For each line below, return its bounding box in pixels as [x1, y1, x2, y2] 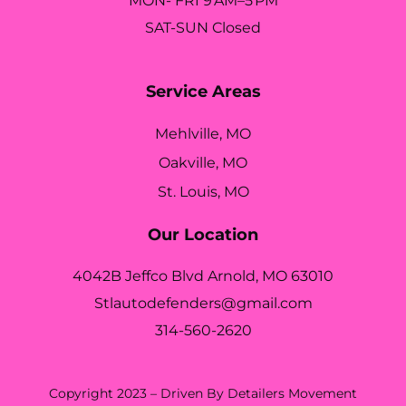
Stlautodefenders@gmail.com [93, 294, 313, 312]
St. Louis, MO [157, 182, 249, 200]
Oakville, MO [159, 153, 247, 171]
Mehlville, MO [155, 124, 251, 142]
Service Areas [145, 81, 261, 101]
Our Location [148, 224, 258, 245]
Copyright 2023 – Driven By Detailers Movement [49, 384, 357, 401]
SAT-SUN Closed [145, 18, 261, 36]
